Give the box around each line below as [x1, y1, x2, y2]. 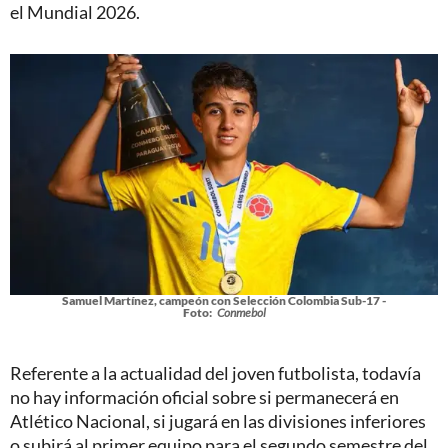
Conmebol [216, 305, 266, 321]
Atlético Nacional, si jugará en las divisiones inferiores [10, 410, 426, 433]
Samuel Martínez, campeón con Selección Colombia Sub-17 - [62, 293, 386, 309]
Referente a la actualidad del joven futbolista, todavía [10, 362, 421, 385]
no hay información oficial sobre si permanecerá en [10, 386, 399, 409]
